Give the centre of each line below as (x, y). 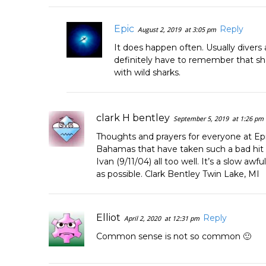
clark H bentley (133, 118)
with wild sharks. (147, 72)
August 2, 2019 (159, 30)
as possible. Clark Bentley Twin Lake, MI (178, 174)
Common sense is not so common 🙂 (174, 236)
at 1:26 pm (248, 119)
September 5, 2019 (201, 119)
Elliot (108, 217)
